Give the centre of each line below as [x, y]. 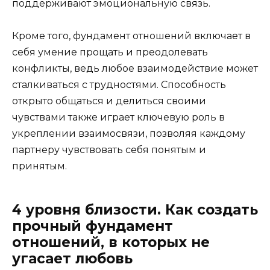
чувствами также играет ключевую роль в [118, 118]
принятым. [39, 166]
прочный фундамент [93, 226]
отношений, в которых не [111, 243]
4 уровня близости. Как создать [135, 210]
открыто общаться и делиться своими [109, 101]
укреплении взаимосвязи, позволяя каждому [129, 134]
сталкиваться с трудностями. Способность [119, 85]
